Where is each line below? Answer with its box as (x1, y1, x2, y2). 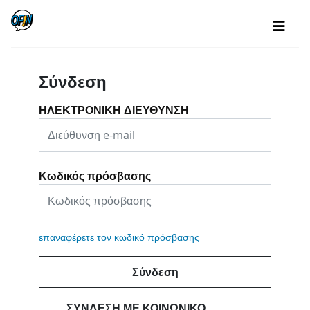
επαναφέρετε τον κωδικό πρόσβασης (39, 230, 199, 244)
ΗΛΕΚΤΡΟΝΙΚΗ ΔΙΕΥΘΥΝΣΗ (39, 102, 189, 118)
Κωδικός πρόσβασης (39, 168, 151, 183)
